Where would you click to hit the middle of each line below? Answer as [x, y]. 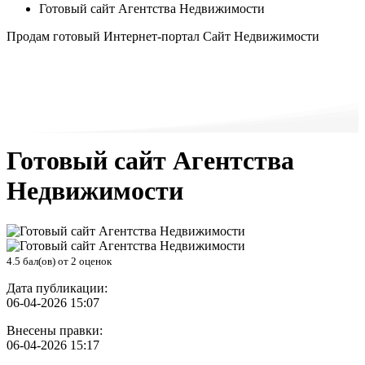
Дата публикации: [57, 288]
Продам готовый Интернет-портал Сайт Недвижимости [163, 36]
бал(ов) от [46, 261]
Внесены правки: [55, 330]
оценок [94, 261]
